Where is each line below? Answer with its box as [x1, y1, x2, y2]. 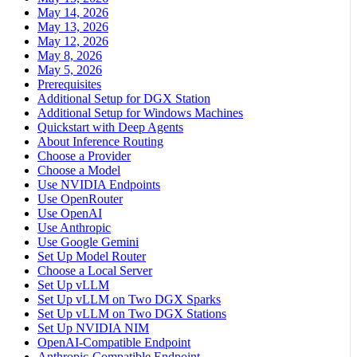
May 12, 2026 [37, 34, 108, 49]
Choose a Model [37, 163, 120, 178]
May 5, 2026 [37, 63, 102, 77]
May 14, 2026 [37, 6, 108, 20]
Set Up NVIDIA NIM [37, 321, 149, 335]
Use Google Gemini [37, 235, 139, 249]
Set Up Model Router [37, 249, 146, 264]
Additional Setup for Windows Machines [37, 106, 243, 120]
